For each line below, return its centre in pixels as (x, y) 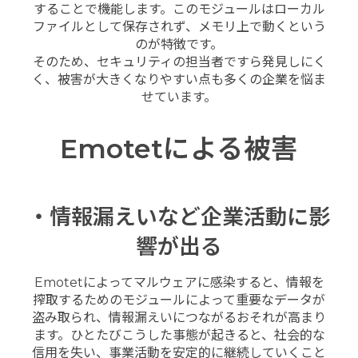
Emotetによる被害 (179, 149)
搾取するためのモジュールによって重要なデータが (179, 300)
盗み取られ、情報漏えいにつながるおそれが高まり (179, 318)
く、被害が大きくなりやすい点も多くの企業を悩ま (179, 80)
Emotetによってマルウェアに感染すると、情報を (179, 283)
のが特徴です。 (179, 45)
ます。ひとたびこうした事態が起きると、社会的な (179, 336)
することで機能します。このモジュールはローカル (179, 10)
